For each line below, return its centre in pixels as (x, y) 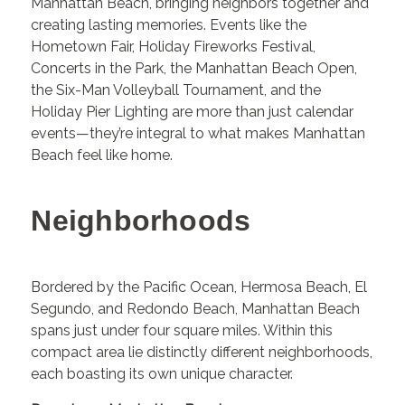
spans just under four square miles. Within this (182, 330)
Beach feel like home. (102, 155)
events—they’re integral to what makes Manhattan (198, 133)
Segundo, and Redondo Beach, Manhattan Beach (196, 308)
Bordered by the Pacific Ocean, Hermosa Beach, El (199, 287)
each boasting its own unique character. (162, 373)
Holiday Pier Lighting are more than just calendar (193, 111)
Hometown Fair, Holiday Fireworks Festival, (174, 46)
